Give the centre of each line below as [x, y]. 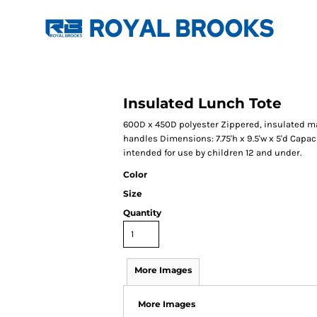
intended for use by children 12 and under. [212, 152]
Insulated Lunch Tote [202, 103]
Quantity [142, 213]
